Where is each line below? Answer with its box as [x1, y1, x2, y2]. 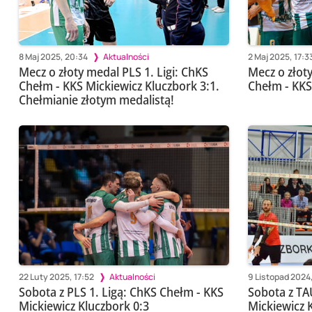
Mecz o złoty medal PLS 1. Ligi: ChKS [18, 63, 208, 81]
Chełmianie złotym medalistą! [18, 91, 174, 109]
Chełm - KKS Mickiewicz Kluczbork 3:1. [18, 77, 219, 95]
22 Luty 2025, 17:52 [18, 270, 94, 283]
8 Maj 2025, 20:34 [18, 50, 88, 63]
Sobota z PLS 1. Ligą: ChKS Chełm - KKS [18, 283, 224, 301]
